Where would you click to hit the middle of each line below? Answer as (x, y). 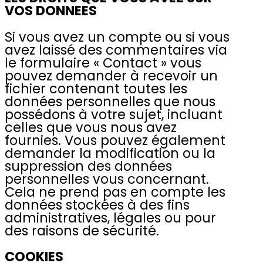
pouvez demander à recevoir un (111, 75)
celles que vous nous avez (91, 127)
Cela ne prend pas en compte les (115, 192)
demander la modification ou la (110, 153)
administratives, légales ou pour (110, 218)
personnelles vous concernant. (107, 179)
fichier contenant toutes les (96, 88)
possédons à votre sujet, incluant (114, 114)
